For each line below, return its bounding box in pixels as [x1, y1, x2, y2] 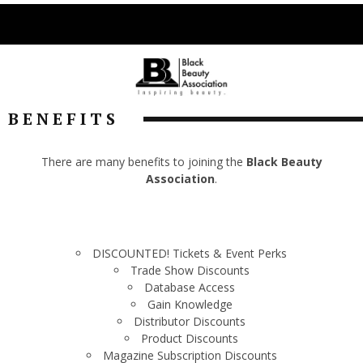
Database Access [144, 280, 235, 295]
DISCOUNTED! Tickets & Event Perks [92, 246, 287, 261]
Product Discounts [141, 331, 238, 346]
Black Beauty [246, 154, 322, 169]
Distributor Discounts [134, 314, 246, 329]
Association [146, 171, 215, 186]
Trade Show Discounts [130, 263, 250, 278]
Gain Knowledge [147, 297, 233, 312]
